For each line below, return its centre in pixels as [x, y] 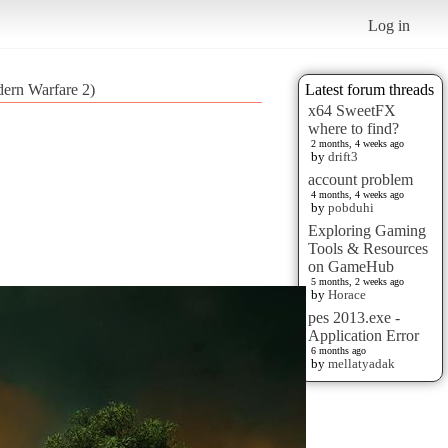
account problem [360, 179]
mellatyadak [361, 363]
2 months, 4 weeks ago [357, 143]
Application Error [363, 335]
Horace [347, 294]
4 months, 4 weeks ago [357, 194]
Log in [389, 25]
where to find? [353, 128]
